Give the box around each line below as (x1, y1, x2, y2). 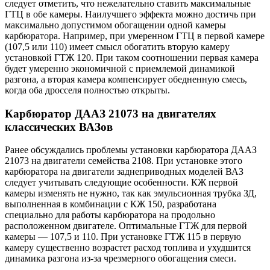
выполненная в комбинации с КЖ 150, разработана (5, 199, 216, 210)
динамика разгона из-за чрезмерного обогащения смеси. (5, 253, 236, 264)
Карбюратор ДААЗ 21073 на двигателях (5, 107, 216, 120)
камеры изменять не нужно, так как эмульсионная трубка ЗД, (5, 188, 257, 199)
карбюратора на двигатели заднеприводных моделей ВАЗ (5, 166, 243, 177)
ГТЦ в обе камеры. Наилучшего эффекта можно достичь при (5, 8, 256, 19)
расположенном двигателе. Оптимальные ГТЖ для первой (5, 221, 247, 231)
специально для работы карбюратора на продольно (5, 210, 215, 221)
